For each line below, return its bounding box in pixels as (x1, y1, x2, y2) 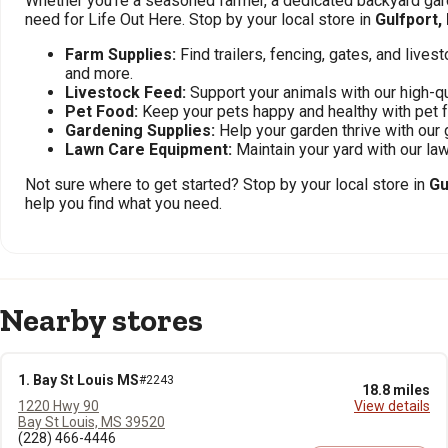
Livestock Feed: (65, 83, 186, 102)
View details (354, 398, 430, 414)
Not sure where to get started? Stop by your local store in (25, 175, 429, 194)
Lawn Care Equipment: (65, 140, 232, 159)
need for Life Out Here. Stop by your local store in (25, 10, 375, 29)
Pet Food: (65, 102, 138, 121)
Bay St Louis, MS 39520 (18, 414, 165, 430)
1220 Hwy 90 (18, 398, 99, 414)
